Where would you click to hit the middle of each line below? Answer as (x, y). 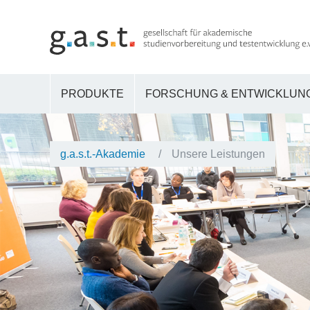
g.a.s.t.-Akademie (104, 154)
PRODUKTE (92, 94)
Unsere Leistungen (218, 154)
